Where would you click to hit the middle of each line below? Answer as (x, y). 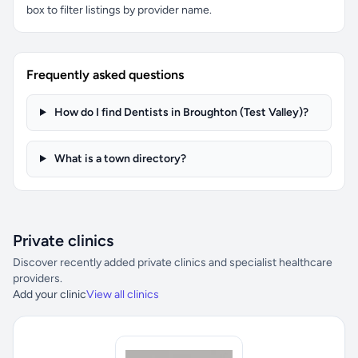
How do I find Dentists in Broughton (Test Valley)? (180, 112)
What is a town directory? (119, 159)
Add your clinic (50, 294)
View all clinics (123, 294)
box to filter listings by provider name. (119, 10)
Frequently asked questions (105, 75)
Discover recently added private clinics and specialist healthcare (173, 263)
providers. (38, 278)
